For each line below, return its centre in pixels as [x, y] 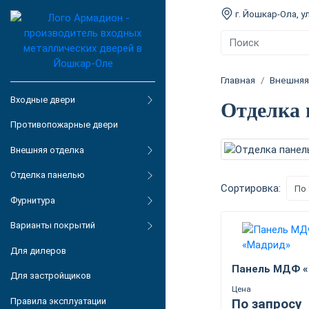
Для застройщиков [51, 276]
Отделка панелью [48, 175]
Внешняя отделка [47, 150]
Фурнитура [33, 200]
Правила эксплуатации [58, 301]
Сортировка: [251, 188]
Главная [238, 80]
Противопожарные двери [64, 125]
